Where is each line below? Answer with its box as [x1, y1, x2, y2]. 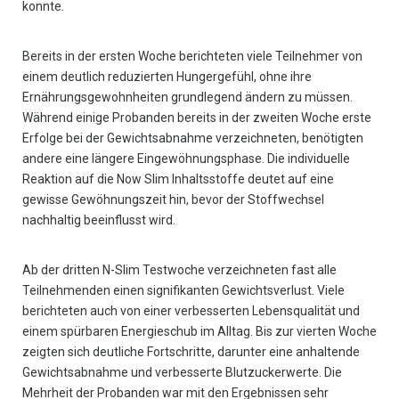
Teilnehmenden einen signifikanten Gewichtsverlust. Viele [22, 283, 345, 298]
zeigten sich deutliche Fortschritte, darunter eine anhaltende [22, 345, 360, 360]
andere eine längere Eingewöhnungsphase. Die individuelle [22, 151, 350, 167]
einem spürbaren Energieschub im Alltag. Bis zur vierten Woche [22, 324, 377, 339]
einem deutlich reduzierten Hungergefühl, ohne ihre [22, 69, 312, 85]
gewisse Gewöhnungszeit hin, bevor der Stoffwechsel [22, 192, 324, 208]
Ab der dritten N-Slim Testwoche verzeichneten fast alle [22, 263, 337, 278]
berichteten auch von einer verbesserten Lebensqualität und [22, 304, 360, 319]
